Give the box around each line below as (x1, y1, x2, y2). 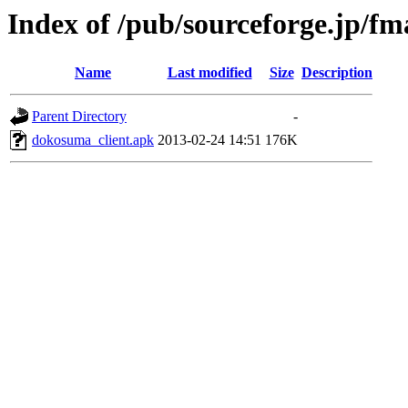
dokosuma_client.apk (32, 132, 154, 148)
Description (301, 65, 372, 81)
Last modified (167, 65, 252, 81)
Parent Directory (32, 108, 127, 125)
